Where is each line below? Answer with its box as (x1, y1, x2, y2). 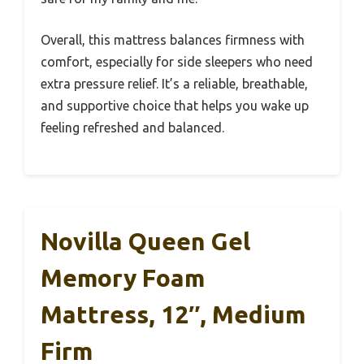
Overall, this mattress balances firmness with (41, 32, 305, 48)
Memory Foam (41, 264, 205, 292)
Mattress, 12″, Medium (41, 301, 305, 329)
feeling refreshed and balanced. (41, 120, 224, 136)
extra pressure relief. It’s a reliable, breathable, (41, 76, 308, 92)
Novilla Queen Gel (41, 227, 250, 256)
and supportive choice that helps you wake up (41, 98, 309, 114)
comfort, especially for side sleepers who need (41, 54, 313, 70)
